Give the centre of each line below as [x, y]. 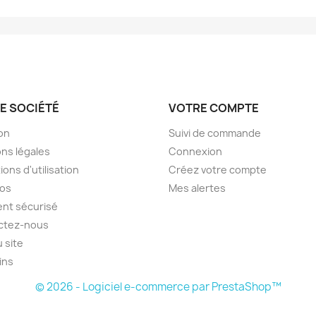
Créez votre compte [218, 169]
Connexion [195, 151]
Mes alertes [197, 188]
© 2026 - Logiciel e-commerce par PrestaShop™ [158, 286]
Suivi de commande [215, 133]
